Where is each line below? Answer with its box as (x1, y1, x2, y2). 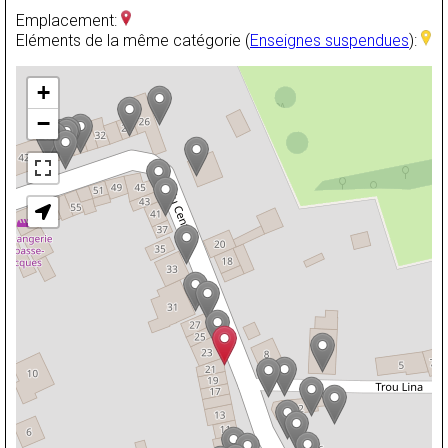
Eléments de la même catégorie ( (16, 30, 250, 50)
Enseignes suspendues (250, 30, 409, 50)
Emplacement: (16, 10, 121, 30)
